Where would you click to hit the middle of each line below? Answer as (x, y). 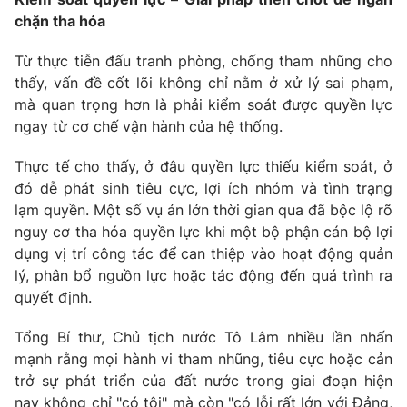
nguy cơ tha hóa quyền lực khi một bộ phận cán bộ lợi (203, 232)
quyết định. (53, 298)
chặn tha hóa (60, 21)
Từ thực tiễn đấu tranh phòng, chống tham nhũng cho (203, 61)
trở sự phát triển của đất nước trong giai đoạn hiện (203, 381)
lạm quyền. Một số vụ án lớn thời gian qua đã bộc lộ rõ (203, 210)
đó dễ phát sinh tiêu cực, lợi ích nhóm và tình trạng (203, 189)
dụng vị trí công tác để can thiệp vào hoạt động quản (203, 254)
